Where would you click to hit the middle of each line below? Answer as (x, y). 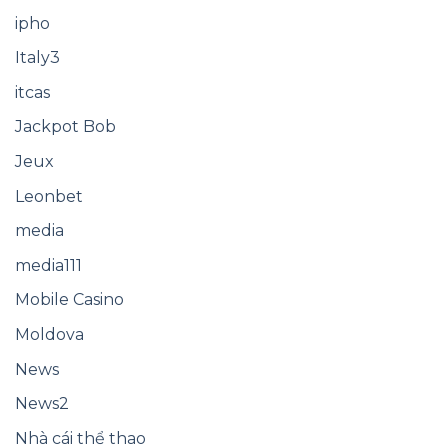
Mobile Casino (69, 300)
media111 (48, 265)
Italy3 (37, 58)
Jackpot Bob (65, 127)
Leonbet (49, 196)
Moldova (49, 334)
